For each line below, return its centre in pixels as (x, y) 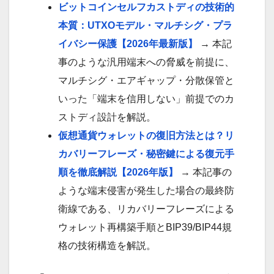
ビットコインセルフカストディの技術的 (146, 7)
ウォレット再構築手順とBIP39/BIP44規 (145, 227)
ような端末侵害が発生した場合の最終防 (146, 190)
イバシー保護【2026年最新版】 (128, 43)
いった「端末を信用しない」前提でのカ (146, 98)
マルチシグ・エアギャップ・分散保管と (146, 80)
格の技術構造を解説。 (107, 245)
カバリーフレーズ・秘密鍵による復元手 (146, 154)
